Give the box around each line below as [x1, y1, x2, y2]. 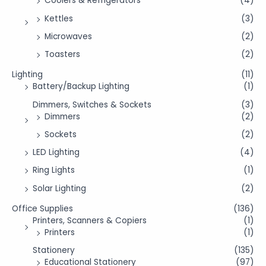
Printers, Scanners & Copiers [33, 214, 147, 226]
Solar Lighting [33, 182, 86, 194]
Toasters [45, 49, 80, 61]
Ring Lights [33, 164, 75, 176]
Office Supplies [12, 202, 73, 214]
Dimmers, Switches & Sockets [33, 99, 151, 110]
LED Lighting [33, 147, 80, 159]
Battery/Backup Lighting [33, 81, 129, 93]
